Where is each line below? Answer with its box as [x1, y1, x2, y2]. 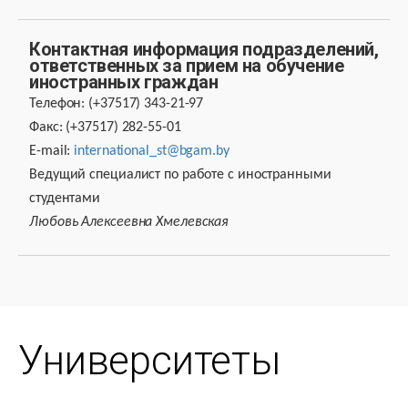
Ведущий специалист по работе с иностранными [29, 168, 331, 182]
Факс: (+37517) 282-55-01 [29, 120, 181, 135]
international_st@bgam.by [74, 144, 229, 158]
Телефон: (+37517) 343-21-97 [29, 97, 204, 111]
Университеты [18, 337, 280, 384]
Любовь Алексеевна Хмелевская [29, 215, 229, 229]
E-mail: [29, 144, 75, 158]
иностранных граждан [29, 71, 219, 93]
